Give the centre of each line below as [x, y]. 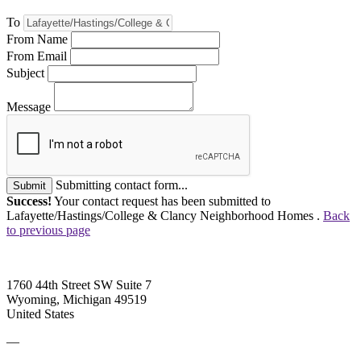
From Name [37, 39]
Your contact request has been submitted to [161, 201]
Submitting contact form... [122, 185]
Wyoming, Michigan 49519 [77, 299]
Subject [25, 73]
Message [29, 106]
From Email [37, 56]
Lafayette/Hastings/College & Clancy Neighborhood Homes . [165, 215]
